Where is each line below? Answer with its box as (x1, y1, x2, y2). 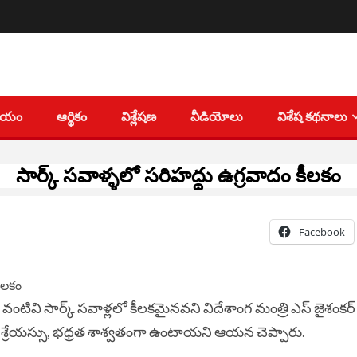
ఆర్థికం (57, 109, 87, 125)
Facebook (298, 225, 345, 240)
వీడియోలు (190, 109, 243, 125)
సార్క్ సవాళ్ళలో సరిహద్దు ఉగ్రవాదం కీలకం (16, 164, 341, 188)
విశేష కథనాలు (277, 109, 347, 125)
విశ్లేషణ (121, 109, 156, 125)
